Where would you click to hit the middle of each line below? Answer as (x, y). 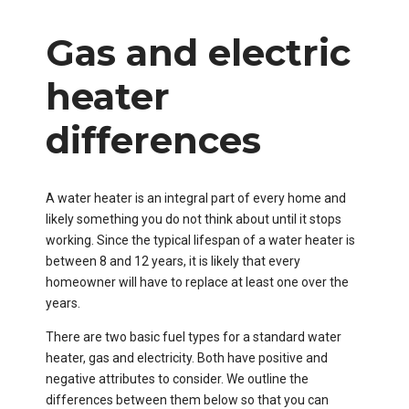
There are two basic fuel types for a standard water (194, 337)
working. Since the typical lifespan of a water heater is (200, 241)
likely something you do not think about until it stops (194, 220)
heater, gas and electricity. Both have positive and (187, 358)
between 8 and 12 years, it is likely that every (173, 262)
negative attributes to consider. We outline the (177, 379)
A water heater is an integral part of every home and (196, 199)
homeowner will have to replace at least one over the (197, 283)
